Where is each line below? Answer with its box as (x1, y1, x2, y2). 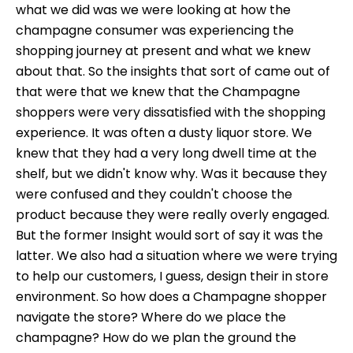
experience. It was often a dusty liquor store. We (16, 123, 312, 142)
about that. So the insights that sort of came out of (16, 61, 330, 80)
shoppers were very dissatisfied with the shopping (16, 102, 325, 121)
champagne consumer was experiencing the (16, 20, 294, 39)
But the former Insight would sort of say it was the (16, 225, 323, 244)
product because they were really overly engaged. (16, 205, 329, 224)
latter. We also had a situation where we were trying (16, 246, 337, 265)
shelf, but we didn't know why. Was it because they (16, 164, 327, 183)
